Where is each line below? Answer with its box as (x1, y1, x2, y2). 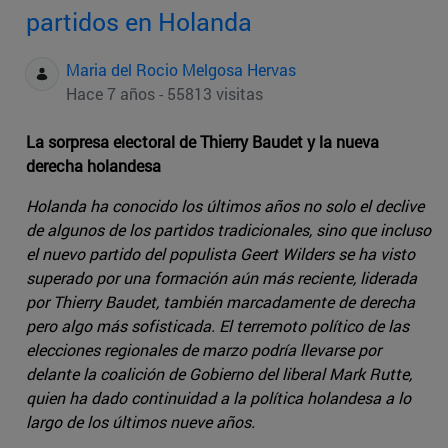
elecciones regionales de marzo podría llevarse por (26, 339, 381, 361)
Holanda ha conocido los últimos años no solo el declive (26, 195, 424, 217)
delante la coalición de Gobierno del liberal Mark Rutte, (26, 363, 412, 385)
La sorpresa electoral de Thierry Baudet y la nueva (26, 131, 379, 153)
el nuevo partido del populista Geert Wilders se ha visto (26, 243, 415, 265)
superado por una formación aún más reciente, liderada (26, 267, 417, 289)
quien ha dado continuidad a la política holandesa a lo (26, 387, 411, 409)
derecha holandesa (26, 155, 161, 177)
